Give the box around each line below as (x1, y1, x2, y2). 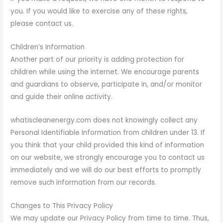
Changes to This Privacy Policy (10, 201, 113, 211)
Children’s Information (10, 42, 85, 52)
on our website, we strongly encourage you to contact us (10, 153, 205, 162)
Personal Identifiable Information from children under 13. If (10, 128, 206, 137)
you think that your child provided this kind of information (10, 140, 205, 150)
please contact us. (10, 19, 74, 29)
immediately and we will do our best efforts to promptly (10, 165, 202, 175)
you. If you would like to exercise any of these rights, (10, 6, 188, 16)
